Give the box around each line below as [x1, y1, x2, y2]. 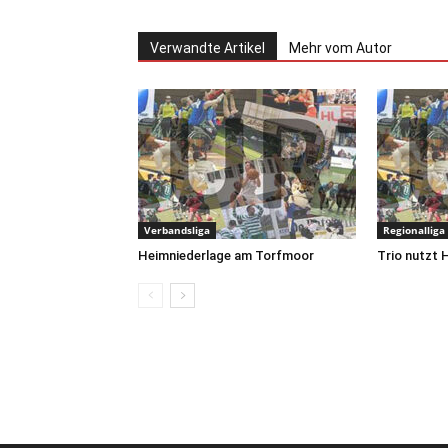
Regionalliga [383, 222, 445, 237]
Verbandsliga [144, 222, 210, 237]
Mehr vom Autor [289, 39, 392, 56]
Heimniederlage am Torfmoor [138, 247, 314, 263]
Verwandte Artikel [150, 39, 265, 56]
